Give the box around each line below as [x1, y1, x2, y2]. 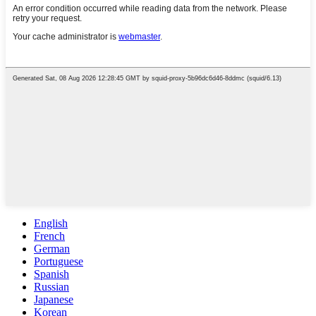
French [34, 230, 65, 243]
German [34, 243, 70, 255]
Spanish [34, 268, 69, 281]
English [34, 217, 68, 230]
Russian [34, 281, 69, 293]
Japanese [34, 293, 73, 306]
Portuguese [34, 255, 83, 268]
